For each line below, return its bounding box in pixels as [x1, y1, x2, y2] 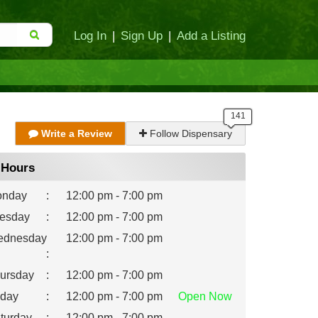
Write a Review [38, 128, 112, 139]
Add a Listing [177, 29, 246, 42]
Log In [74, 29, 106, 42]
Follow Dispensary [147, 128, 232, 139]
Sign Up [121, 29, 163, 42]
